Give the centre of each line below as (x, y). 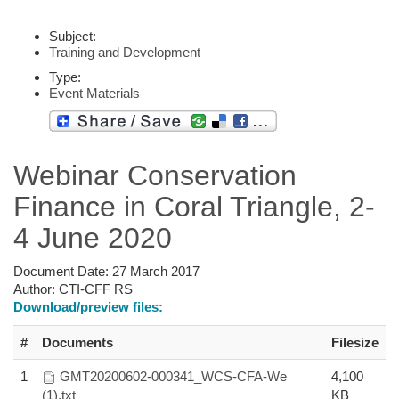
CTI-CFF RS (96, 289)
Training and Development (125, 52)
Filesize (355, 342)
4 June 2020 (93, 237)
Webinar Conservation (155, 175)
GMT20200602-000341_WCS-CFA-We (173, 376)
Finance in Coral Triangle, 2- (194, 206)
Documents (77, 342)
